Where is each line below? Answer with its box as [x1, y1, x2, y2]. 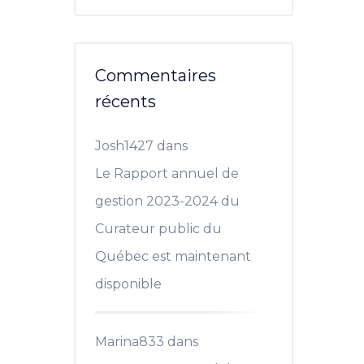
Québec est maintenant [95, 249, 251, 264]
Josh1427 [95, 138, 154, 154]
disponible [95, 276, 162, 292]
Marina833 [95, 334, 164, 349]
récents [95, 92, 156, 111]
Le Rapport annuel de [95, 166, 239, 181]
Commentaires [95, 66, 216, 85]
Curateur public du [95, 221, 222, 236]
